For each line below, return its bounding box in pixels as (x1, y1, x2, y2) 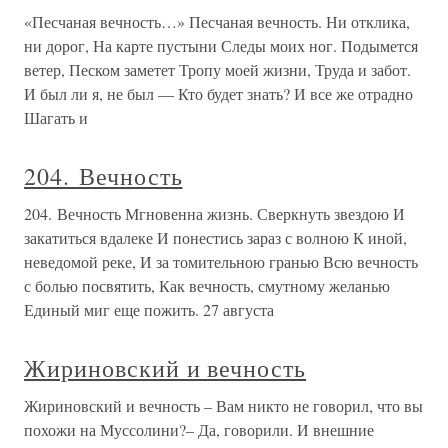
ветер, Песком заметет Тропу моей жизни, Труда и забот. (24, 59, 411, 81)
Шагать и (24, 107, 88, 129)
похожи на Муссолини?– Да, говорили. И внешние (24, 419, 374, 441)
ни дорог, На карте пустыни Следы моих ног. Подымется (24, 35, 418, 57)
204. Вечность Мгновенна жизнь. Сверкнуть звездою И (24, 203, 405, 225)
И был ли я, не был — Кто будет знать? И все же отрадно (24, 83, 413, 105)
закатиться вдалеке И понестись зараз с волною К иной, (24, 227, 407, 249)
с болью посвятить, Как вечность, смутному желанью (24, 275, 390, 297)
